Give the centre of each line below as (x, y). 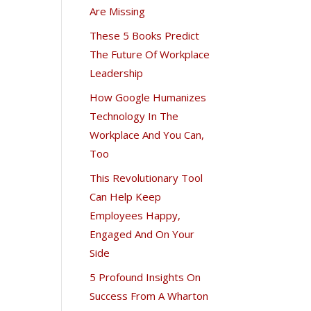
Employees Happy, (135, 215)
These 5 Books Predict (145, 35)
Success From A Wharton (149, 295)
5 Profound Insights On (145, 277)
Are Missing (118, 11)
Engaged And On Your (142, 234)
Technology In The (134, 116)
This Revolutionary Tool (146, 177)
